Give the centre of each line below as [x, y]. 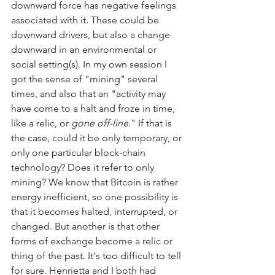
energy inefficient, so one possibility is [96, 197]
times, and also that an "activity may [90, 94]
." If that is [151, 123]
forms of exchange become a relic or [93, 241]
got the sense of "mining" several [86, 79]
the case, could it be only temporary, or [98, 138]
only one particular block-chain [79, 153]
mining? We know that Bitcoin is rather [96, 182]
